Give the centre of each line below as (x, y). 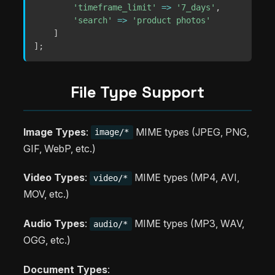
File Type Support (137, 92)
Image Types (55, 132)
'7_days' (196, 7)
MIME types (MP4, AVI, (185, 178)
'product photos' (171, 20)
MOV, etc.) (46, 194)
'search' (93, 20)
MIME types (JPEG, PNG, (191, 132)
